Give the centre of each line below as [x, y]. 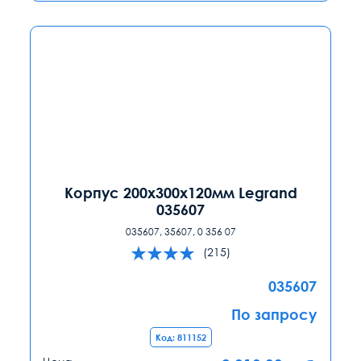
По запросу [274, 314]
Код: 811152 [180, 337]
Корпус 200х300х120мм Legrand [180, 192]
